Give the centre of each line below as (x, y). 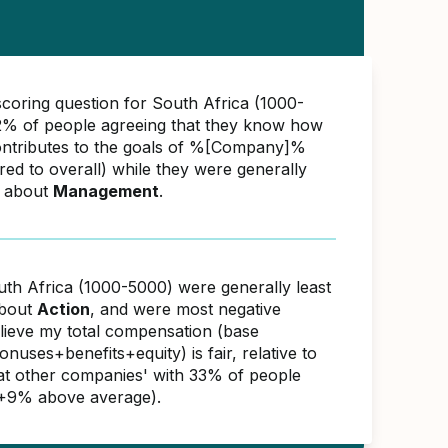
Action (63, 309)
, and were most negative (185, 309)
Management (106, 191)
